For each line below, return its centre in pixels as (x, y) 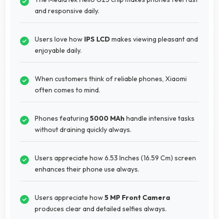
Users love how (59, 39)
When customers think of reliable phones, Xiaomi (111, 78)
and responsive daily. (67, 11)
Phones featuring (62, 118)
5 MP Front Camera (137, 197)
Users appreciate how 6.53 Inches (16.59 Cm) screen (115, 158)
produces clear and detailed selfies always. (101, 208)
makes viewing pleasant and (154, 39)
